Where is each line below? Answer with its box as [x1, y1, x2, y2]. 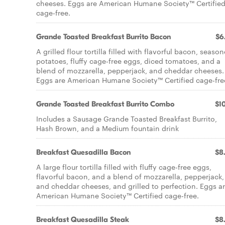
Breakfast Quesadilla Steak [36, 215, 129, 224]
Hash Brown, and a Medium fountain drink [36, 123, 179, 133]
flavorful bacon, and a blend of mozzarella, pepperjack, [36, 171, 224, 181]
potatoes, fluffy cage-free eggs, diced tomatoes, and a [36, 56, 220, 66]
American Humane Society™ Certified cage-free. [36, 190, 199, 200]
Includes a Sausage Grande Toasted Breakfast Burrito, [36, 114, 217, 124]
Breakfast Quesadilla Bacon [36, 148, 131, 157]
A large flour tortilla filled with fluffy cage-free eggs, [36, 162, 211, 172]
